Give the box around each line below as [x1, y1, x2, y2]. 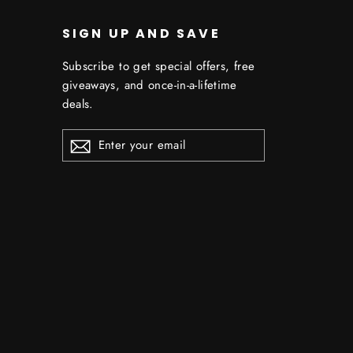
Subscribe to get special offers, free [61, 57, 255, 75]
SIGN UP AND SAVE [61, 24, 221, 43]
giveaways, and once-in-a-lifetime [61, 76, 237, 94]
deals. [61, 95, 94, 113]
